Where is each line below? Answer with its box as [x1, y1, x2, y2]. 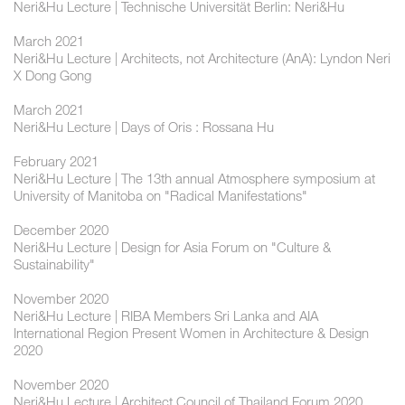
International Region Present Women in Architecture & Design [14, 325, 369, 342]
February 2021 [14, 153, 99, 170]
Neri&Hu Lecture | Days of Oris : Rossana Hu [14, 118, 274, 136]
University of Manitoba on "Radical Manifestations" [14, 187, 307, 204]
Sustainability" [14, 256, 95, 273]
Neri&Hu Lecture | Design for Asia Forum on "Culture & [14, 239, 331, 256]
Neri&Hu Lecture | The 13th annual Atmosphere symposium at [14, 170, 375, 187]
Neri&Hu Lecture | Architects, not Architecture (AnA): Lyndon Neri [14, 50, 391, 67]
